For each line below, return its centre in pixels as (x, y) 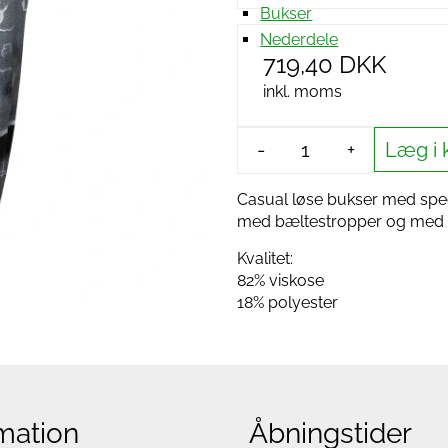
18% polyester (287, 302)
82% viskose (280, 280)
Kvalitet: (265, 258)
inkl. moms (302, 91)
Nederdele (299, 39)
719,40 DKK (324, 64)
